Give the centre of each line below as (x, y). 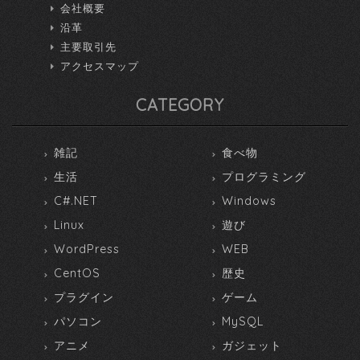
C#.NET (76, 200)
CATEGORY (180, 104)
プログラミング (264, 176)
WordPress (87, 249)
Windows (249, 200)
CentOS (77, 273)
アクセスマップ (100, 65)
